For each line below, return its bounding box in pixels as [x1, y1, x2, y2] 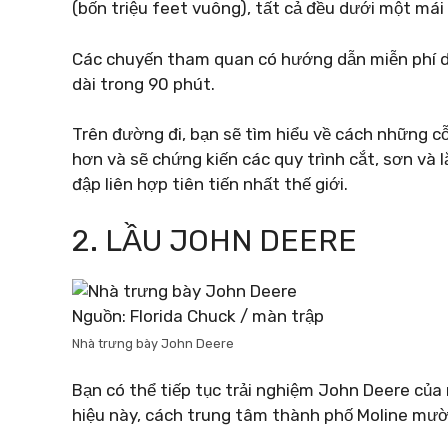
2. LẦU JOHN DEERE [72, 222, 357, 259]
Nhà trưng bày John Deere [72, 335, 234, 351]
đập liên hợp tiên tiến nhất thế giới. [72, 174, 348, 194]
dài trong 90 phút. [72, 73, 215, 94]
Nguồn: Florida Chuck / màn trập [72, 305, 324, 326]
